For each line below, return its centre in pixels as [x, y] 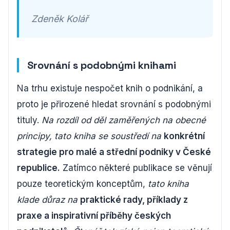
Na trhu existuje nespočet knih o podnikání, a [110, 88]
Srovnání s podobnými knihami [102, 65]
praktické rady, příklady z [134, 199]
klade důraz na [47, 199]
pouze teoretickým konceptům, [82, 184]
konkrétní [184, 136]
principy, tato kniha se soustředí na [89, 136]
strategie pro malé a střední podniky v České [114, 152]
